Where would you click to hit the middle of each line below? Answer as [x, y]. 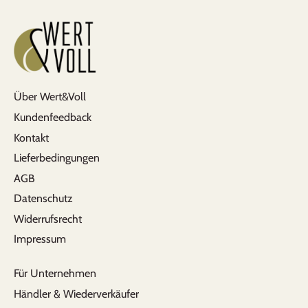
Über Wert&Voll [50, 97]
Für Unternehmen [55, 274]
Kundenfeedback [53, 117]
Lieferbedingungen [57, 158]
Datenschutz [43, 199]
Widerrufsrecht [48, 219]
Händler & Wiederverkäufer [76, 294]
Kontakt [31, 137]
